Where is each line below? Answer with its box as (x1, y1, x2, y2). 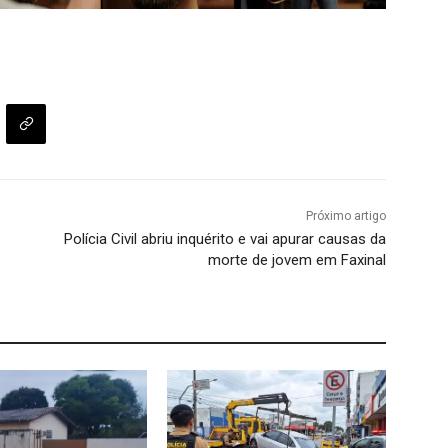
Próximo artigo (305, 209, 386, 224)
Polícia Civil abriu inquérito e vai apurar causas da (63, 230, 386, 249)
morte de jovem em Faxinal (207, 251, 386, 270)
